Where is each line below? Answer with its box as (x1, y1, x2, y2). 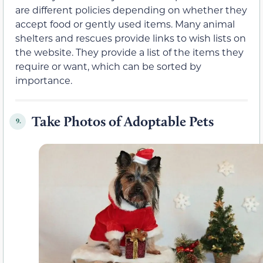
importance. (15, 73, 72, 86)
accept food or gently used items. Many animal (15, 17, 235, 30)
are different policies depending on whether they (15, 3, 247, 16)
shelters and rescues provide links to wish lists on (15, 31, 246, 44)
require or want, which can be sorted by (15, 59, 201, 72)
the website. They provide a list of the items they (15, 45, 244, 58)
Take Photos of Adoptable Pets (32, 112, 214, 130)
